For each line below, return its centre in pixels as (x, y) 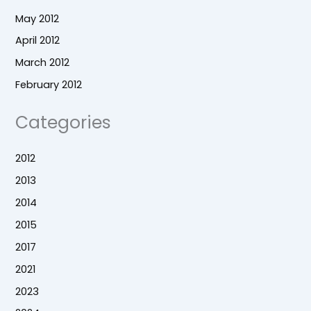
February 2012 (49, 85)
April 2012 (38, 41)
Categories (64, 122)
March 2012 (43, 63)
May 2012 (37, 18)
